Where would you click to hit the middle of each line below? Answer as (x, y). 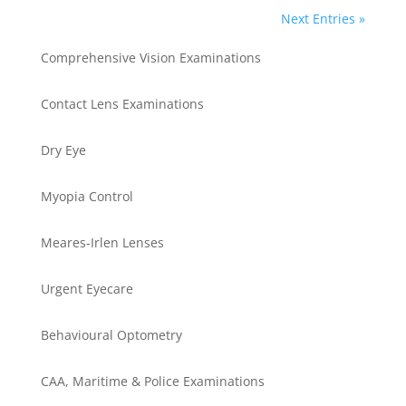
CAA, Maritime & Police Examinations (152, 382)
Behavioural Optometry (111, 335)
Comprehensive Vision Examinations (150, 58)
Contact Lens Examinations (122, 104)
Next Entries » (324, 19)
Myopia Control (87, 197)
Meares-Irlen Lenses (102, 243)
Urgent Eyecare (87, 289)
